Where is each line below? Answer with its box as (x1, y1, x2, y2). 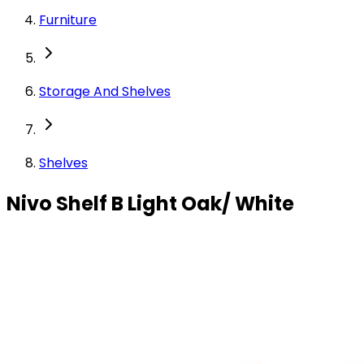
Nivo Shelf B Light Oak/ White (6, 189, 294, 217)
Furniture (39, 10, 97, 29)
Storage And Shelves (39, 81, 171, 101)
